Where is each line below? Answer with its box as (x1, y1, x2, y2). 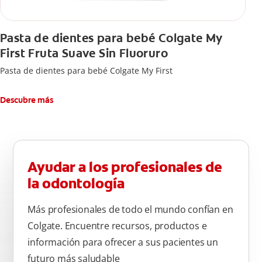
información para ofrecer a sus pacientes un (27, 236, 218, 249)
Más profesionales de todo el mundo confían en (27, 203, 233, 216)
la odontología (27, 174, 125, 194)
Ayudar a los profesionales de (27, 158, 223, 177)
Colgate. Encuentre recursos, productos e (27, 219, 207, 233)
